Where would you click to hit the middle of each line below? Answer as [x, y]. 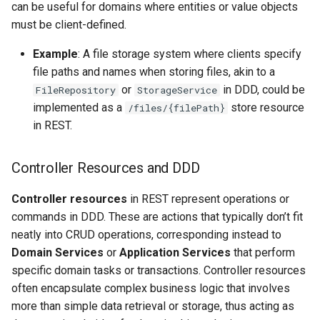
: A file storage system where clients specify [190, 54]
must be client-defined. [69, 25]
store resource [266, 108]
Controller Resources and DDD [106, 168]
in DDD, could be [262, 90]
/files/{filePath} [176, 108]
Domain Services [57, 253]
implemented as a [79, 108]
